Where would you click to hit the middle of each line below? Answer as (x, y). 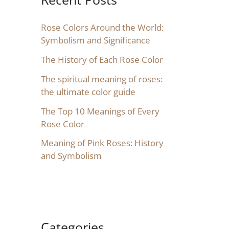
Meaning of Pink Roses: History (102, 143)
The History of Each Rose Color (102, 60)
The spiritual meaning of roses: (102, 79)
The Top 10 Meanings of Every (100, 111)
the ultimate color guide (88, 91)
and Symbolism (71, 156)
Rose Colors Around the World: (102, 28)
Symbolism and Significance (96, 40)
